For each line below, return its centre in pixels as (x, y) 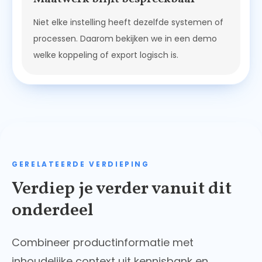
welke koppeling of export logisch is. (106, 55)
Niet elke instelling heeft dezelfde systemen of (128, 23)
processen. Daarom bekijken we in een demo (125, 39)
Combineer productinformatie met (103, 243)
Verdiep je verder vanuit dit (122, 189)
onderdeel (52, 211)
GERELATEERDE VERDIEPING (81, 164)
